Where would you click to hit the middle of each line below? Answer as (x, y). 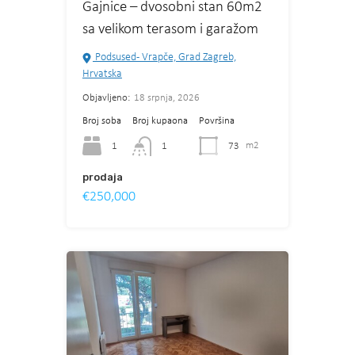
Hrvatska (102, 74)
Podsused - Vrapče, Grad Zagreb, (164, 58)
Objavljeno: (106, 98)
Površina (217, 121)
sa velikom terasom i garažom (170, 30)
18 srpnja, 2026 (167, 98)
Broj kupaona (160, 121)
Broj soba (102, 121)
